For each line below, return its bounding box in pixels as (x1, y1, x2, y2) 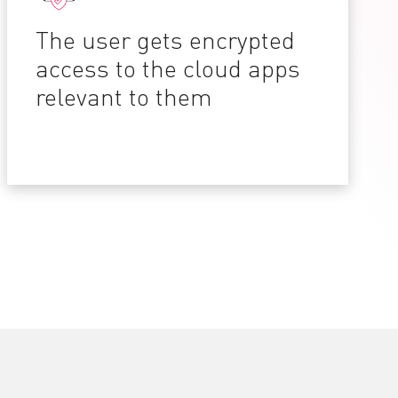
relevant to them (35, 87, 219, 111)
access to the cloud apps (35, 59, 300, 83)
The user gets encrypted (35, 30, 295, 54)
